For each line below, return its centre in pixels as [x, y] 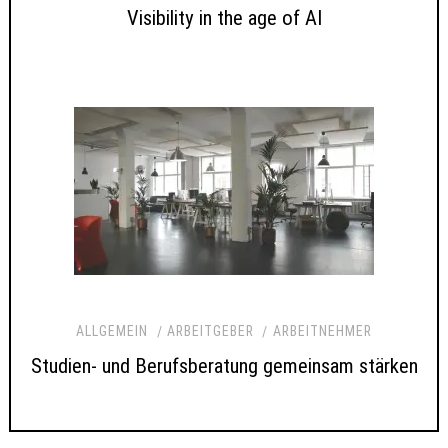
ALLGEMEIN [112, 330]
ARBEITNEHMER [322, 330]
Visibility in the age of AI [224, 18]
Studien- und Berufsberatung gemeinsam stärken [224, 366]
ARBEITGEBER [210, 330]
